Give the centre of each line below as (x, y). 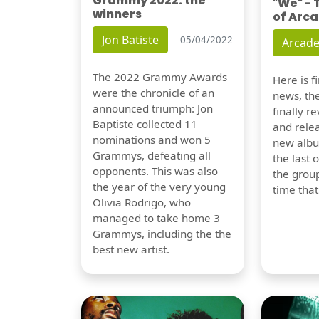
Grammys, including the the (162, 234)
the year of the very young (159, 187)
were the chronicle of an (153, 93)
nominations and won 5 (152, 140)
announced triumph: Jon (153, 108)
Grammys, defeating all (152, 155)
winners (117, 14)
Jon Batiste (130, 40)
